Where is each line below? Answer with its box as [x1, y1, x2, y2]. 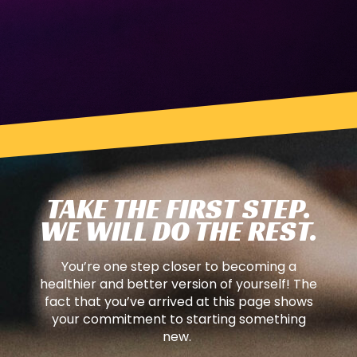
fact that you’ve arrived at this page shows [44, 292, 313, 312]
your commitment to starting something [51, 310, 306, 329]
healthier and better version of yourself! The [40, 275, 317, 294]
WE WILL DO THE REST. [39, 214, 318, 249]
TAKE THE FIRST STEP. [45, 191, 312, 227]
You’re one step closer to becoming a [61, 257, 296, 277]
